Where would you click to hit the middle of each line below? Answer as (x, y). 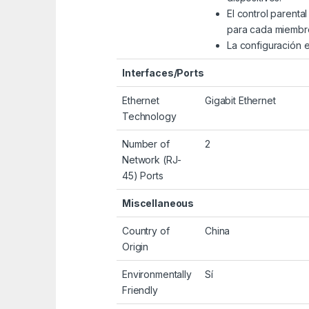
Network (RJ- (152, 160)
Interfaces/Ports (163, 73)
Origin (136, 247)
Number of (146, 144)
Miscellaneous (158, 203)
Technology (149, 117)
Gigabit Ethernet (240, 101)
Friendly (140, 290)
